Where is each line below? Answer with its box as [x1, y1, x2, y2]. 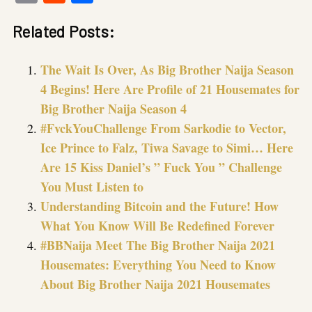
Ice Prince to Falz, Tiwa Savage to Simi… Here [40, 138, 293, 157]
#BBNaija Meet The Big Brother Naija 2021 [40, 235, 275, 254]
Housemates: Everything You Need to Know [40, 255, 276, 274]
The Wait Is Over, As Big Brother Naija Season [40, 60, 294, 79]
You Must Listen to [40, 177, 143, 196]
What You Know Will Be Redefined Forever [40, 216, 274, 235]
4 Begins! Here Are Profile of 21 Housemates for [40, 79, 299, 98]
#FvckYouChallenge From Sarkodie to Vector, [40, 118, 286, 137]
